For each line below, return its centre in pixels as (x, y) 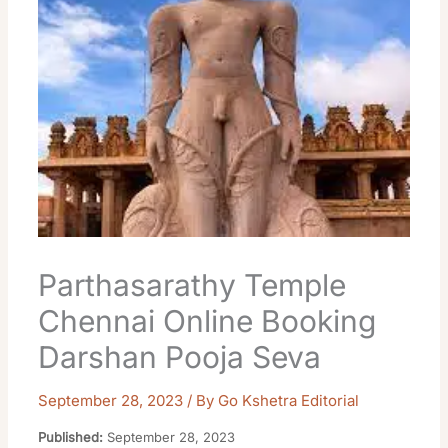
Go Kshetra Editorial (289, 401)
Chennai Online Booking (207, 321)
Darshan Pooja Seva (180, 357)
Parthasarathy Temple (192, 285)
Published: (71, 437)
